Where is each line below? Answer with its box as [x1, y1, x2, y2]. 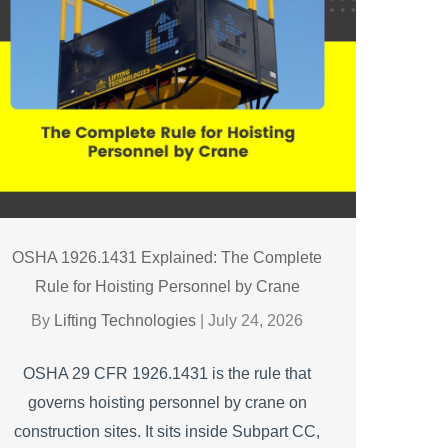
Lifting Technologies [54, 311, 201, 329]
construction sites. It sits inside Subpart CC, [14, 422, 321, 440]
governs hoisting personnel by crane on [27, 393, 307, 411]
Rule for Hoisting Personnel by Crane [34, 277, 300, 295]
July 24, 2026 [208, 311, 304, 329]
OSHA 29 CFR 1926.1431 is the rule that [23, 364, 312, 382]
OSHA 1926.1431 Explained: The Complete [12, 248, 323, 266]
